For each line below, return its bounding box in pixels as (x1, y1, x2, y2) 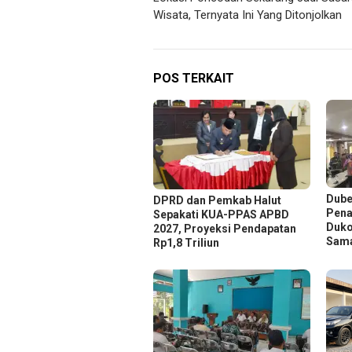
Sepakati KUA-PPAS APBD (153, 207, 289, 221)
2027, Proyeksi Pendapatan (153, 222, 296, 235)
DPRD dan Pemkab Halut (153, 193, 281, 207)
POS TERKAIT (153, 71, 234, 86)
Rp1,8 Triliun (153, 236, 219, 249)
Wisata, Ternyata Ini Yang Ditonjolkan (153, 8, 342, 23)
